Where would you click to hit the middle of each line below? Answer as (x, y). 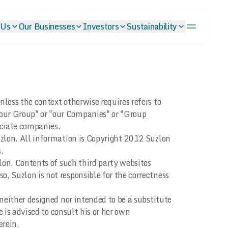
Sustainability (152, 26)
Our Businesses (47, 26)
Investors (101, 26)
